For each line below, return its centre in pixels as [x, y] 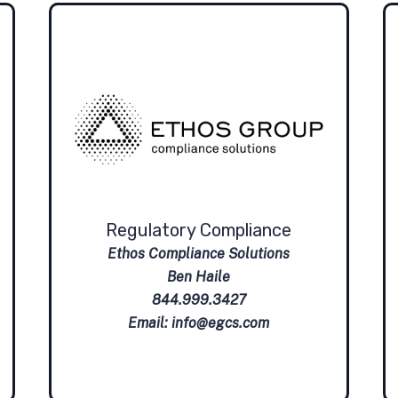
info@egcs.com [221, 323]
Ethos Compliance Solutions [199, 254]
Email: [150, 323]
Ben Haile [199, 277]
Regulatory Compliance [199, 231]
